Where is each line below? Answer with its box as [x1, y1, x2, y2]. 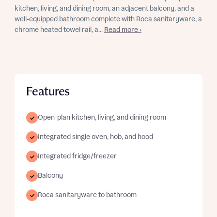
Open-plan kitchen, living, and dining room [38, 114, 166, 122]
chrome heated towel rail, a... [15, 26, 104, 34]
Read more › [104, 26, 141, 34]
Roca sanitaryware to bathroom [38, 191, 137, 199]
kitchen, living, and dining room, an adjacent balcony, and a [15, 5, 194, 13]
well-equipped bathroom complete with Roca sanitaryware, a [15, 15, 202, 23]
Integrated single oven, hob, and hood [38, 133, 153, 141]
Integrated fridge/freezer [38, 153, 117, 160]
